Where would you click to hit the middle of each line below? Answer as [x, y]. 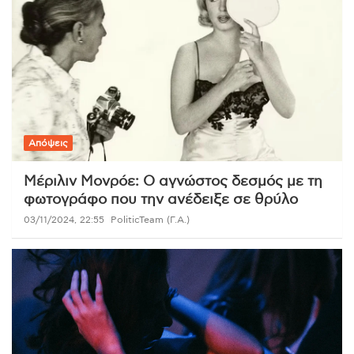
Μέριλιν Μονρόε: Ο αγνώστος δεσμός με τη [173, 181]
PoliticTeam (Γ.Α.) [150, 219]
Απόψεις [48, 143]
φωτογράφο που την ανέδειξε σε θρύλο [161, 200]
